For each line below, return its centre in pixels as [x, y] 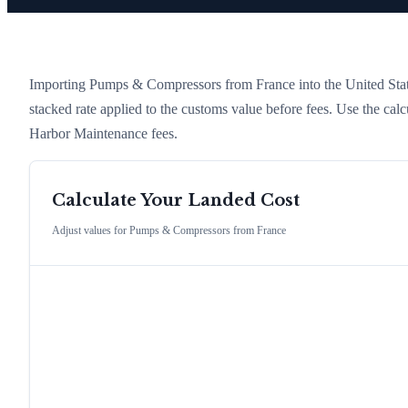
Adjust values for [91, 231]
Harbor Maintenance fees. [103, 133]
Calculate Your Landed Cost [176, 201]
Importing [59, 84]
